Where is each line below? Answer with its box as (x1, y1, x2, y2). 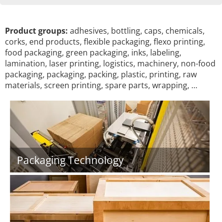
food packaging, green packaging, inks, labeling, (5, 47, 181, 58)
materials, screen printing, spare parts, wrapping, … (5, 80, 197, 91)
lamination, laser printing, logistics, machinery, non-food (5, 58, 216, 69)
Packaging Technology (17, 153, 124, 167)
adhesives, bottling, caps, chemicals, (68, 25, 205, 36)
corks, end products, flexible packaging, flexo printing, (5, 36, 205, 47)
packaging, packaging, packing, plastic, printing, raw (5, 69, 197, 80)
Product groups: (5, 25, 68, 36)
